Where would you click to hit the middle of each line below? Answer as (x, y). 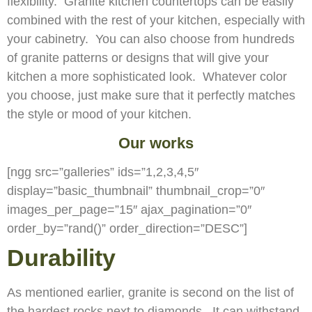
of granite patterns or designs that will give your (138, 58)
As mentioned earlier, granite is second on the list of (150, 292)
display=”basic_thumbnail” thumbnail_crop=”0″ (136, 190)
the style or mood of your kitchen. (99, 115)
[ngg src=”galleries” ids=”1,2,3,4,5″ (103, 172)
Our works (156, 143)
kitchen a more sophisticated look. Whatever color (147, 77)
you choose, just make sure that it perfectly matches (151, 96)
